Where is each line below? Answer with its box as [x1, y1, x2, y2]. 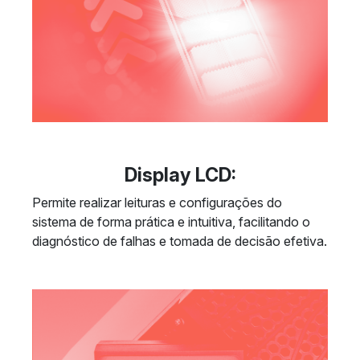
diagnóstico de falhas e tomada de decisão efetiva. [32, 233, 327, 249]
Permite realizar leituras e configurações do [32, 194, 282, 211]
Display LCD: [124, 163, 236, 186]
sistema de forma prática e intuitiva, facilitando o [32, 214, 310, 230]
